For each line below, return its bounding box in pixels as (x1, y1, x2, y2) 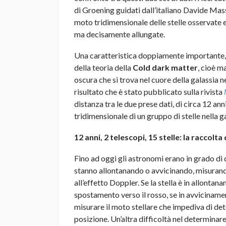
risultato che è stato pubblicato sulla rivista (74, 86, 224, 96)
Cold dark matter (133, 62, 198, 72)
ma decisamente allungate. (74, 29, 165, 39)
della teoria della (74, 62, 133, 72)
